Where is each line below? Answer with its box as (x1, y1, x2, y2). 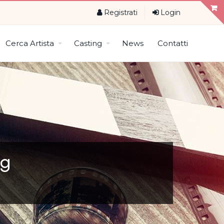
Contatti (157, 38, 188, 48)
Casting (73, 38, 102, 48)
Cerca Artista (5, 38, 54, 48)
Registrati (101, 8, 137, 17)
